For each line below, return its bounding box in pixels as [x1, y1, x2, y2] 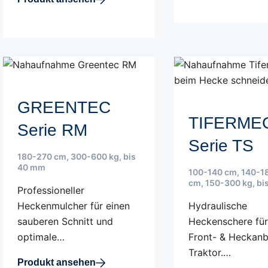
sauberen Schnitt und [17, 215, 113, 227]
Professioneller [17, 184, 84, 196]
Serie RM [17, 121, 87, 139]
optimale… [17, 231, 65, 243]
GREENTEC [17, 98, 111, 117]
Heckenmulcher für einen [17, 200, 130, 212]
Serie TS [188, 136, 254, 155]
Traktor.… [188, 246, 232, 258]
